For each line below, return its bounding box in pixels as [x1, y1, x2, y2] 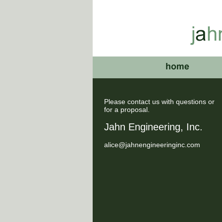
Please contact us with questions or [104, 98, 215, 106]
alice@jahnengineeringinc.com [104, 141, 200, 149]
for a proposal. [104, 106, 150, 114]
